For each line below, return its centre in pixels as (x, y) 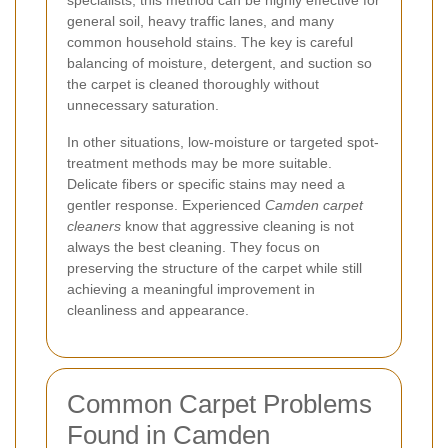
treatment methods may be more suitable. (199, 162)
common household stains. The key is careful (210, 41)
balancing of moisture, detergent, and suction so (219, 62)
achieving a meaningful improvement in (191, 288)
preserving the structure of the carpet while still (214, 267)
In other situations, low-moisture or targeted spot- (223, 141)
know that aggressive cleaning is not (237, 225)
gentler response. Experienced (166, 204)
